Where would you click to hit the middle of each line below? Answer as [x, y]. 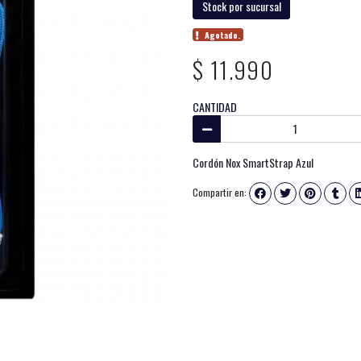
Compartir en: [220, 192]
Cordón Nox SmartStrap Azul [253, 162]
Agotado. [223, 35]
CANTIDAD [215, 107]
